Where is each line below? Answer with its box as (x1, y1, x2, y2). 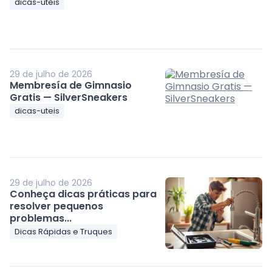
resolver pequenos (10, 199, 104, 213)
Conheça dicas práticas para (10, 186, 157, 201)
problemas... (10, 211, 72, 225)
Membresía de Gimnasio (10, 78, 132, 92)
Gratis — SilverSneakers (10, 90, 128, 104)
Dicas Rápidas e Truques (15, 225, 113, 237)
